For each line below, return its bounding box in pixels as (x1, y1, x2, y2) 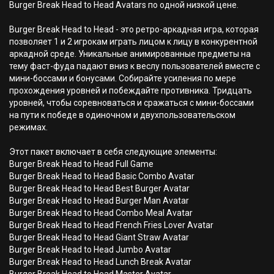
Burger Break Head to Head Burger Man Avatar (9, 196, 189, 206)
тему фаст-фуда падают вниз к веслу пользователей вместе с (9, 61, 260, 71)
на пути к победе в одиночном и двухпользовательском (9, 110, 235, 120)
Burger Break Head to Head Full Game (9, 159, 154, 169)
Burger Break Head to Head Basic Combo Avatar (9, 171, 194, 181)
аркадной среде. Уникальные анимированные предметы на (9, 49, 251, 59)
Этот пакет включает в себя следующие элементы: (9, 147, 217, 157)
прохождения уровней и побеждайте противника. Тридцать (9, 86, 252, 95)
